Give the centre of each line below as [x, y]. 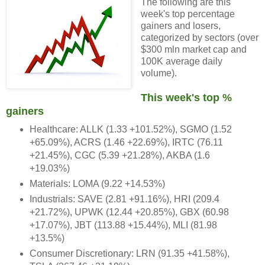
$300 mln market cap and [193, 49]
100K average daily [181, 61]
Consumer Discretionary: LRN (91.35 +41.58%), [129, 253]
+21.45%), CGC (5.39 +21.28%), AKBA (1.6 [119, 155]
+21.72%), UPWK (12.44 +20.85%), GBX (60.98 [129, 212]
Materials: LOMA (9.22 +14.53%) [97, 183]
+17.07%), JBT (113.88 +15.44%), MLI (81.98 [123, 225]
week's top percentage [188, 14]
